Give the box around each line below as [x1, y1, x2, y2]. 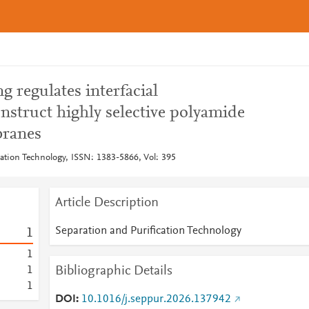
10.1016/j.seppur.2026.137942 [81, 294, 231, 305]
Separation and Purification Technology [54, 226, 241, 237]
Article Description [54, 196, 159, 210]
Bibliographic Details [54, 264, 172, 278]
